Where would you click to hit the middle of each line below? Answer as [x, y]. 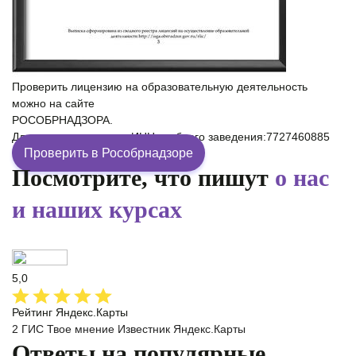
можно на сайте [53, 104]
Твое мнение [81, 329]
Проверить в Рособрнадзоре [108, 153]
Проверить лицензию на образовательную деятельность [160, 87]
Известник [144, 329]
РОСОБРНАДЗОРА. [62, 120]
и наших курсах [97, 210]
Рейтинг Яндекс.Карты [70, 313]
